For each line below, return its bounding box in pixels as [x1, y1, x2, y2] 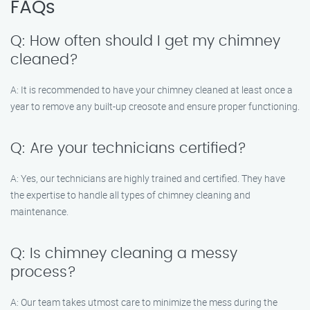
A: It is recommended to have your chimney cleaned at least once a [10, 83, 293, 96]
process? [10, 265, 76, 280]
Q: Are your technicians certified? [10, 141, 246, 156]
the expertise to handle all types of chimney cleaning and [10, 188, 250, 201]
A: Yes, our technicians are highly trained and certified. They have [10, 172, 285, 185]
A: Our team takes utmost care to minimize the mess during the [10, 295, 277, 309]
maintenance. [10, 205, 69, 218]
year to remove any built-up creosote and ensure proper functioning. [10, 100, 300, 113]
